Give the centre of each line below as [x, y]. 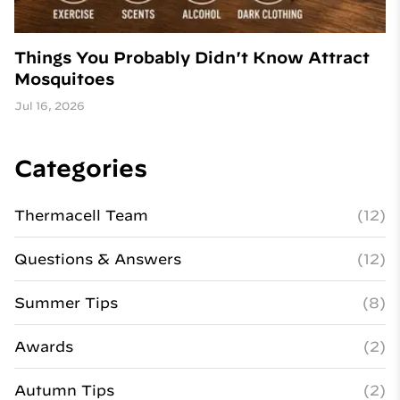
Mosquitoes [64, 79]
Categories [81, 167]
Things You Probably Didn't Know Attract [192, 57]
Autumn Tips [64, 390]
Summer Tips [66, 302]
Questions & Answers [98, 258]
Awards [44, 346]
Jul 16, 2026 [50, 105]
